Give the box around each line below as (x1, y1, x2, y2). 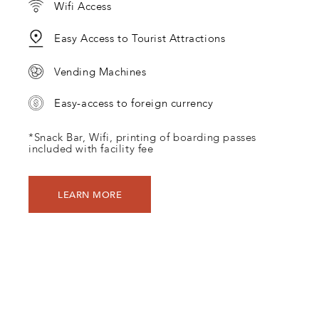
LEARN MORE (58, 187, 122, 202)
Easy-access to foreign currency (54, 96, 214, 110)
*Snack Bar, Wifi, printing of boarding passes (28, 131, 257, 145)
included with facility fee (28, 142, 154, 156)
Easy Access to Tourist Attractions (54, 32, 226, 46)
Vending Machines (54, 65, 147, 78)
